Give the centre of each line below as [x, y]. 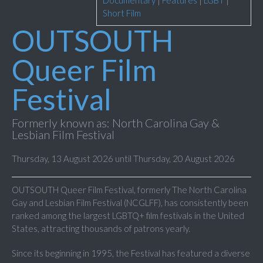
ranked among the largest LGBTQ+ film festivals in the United [128, 216]
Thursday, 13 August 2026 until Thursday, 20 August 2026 [123, 159]
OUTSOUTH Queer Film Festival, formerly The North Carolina [129, 190]
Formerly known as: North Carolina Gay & [116, 123]
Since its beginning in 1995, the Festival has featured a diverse [131, 253]
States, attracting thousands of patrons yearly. [101, 229]
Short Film [122, 13]
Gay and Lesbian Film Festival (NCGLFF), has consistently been [130, 203]
